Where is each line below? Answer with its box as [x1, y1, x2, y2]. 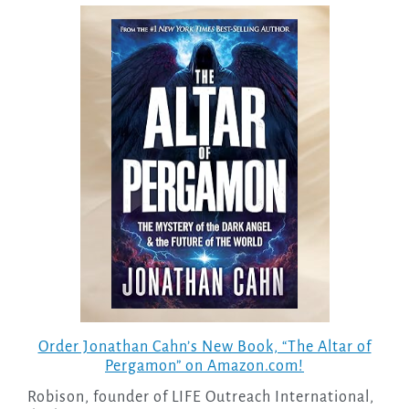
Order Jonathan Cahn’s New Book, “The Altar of [37, 339, 372, 356]
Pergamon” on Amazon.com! [105, 358, 304, 375]
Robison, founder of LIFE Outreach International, [26, 389, 374, 406]
